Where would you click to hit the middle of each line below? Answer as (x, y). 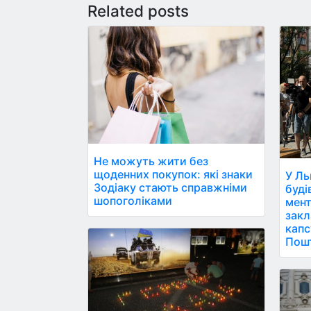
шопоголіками (133, 200)
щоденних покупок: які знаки (173, 174)
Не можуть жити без (151, 161)
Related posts (138, 11)
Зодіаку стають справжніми (170, 187)
